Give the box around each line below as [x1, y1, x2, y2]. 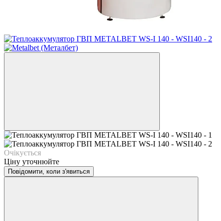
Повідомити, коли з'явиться [8, 167, 90, 175]
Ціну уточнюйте [4, 157, 59, 166]
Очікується [4, 148, 41, 157]
